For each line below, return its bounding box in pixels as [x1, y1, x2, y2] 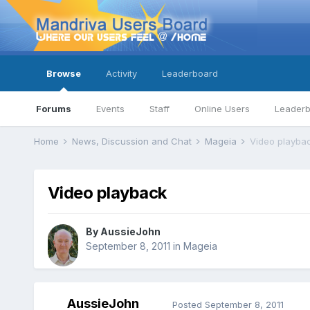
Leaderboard [161, 68, 218, 79]
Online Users [194, 103, 250, 114]
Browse [46, 68, 81, 79]
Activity [105, 68, 137, 79]
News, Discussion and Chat [71, 136, 194, 147]
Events [95, 103, 125, 114]
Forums [35, 103, 71, 114]
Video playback [47, 183, 167, 203]
